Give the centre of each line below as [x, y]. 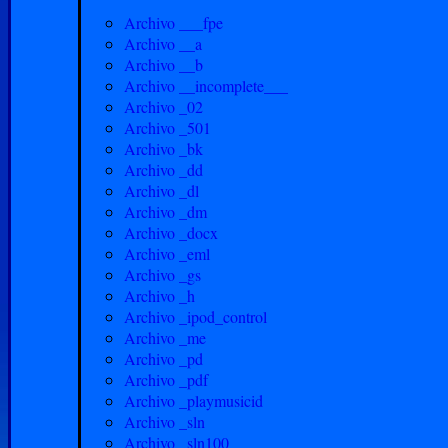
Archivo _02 [163, 106]
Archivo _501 [167, 127]
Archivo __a [163, 43]
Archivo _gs [162, 274]
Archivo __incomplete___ [206, 85]
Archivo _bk [163, 148]
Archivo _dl [161, 190]
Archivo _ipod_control [195, 316]
